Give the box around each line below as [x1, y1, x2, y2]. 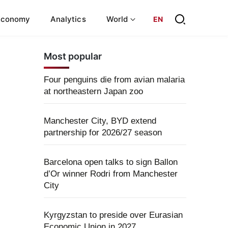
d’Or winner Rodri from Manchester [44, 169, 178, 179]
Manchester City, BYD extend [44, 116, 156, 126]
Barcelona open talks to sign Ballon [44, 157, 178, 167]
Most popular [44, 51, 102, 62]
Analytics [50, 14, 86, 24]
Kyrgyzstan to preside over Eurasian [44, 210, 183, 220]
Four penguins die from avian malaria [44, 75, 185, 84]
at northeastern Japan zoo [44, 87, 143, 96]
